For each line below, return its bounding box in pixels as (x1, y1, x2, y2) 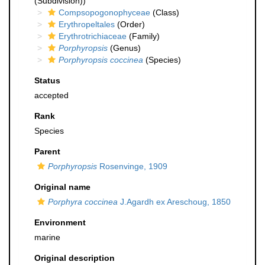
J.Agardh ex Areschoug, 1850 (118, 197, 231, 206)
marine (34, 232, 60, 242)
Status (34, 76, 60, 85)
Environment (34, 218, 86, 227)
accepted (34, 91, 69, 100)
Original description (34, 253, 115, 263)
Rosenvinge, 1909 (97, 161, 167, 171)
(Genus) (108, 43, 141, 53)
